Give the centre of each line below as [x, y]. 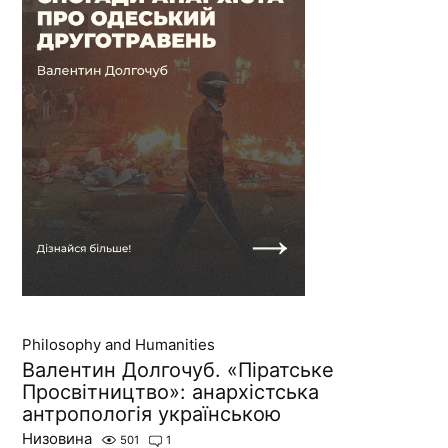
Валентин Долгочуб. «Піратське [178, 369]
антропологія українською [152, 413]
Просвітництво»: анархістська [171, 391]
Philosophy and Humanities [119, 344]
